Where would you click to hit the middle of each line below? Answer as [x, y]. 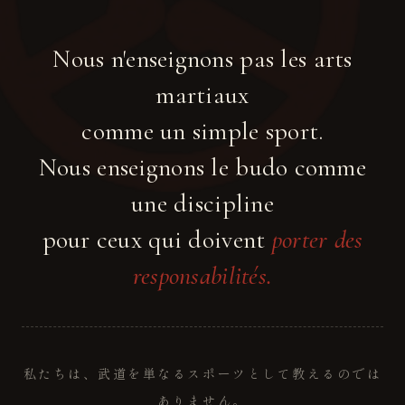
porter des [317, 239]
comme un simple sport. [202, 131]
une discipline [202, 203]
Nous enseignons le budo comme [202, 167]
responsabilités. [202, 275]
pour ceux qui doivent [157, 239]
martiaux [202, 94]
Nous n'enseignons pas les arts [202, 58]
